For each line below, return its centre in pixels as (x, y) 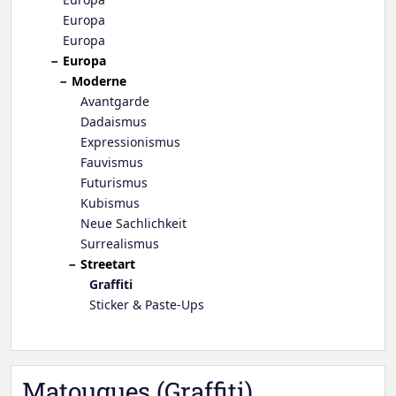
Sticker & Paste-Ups (147, 305)
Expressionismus (130, 142)
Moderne (99, 81)
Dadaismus (114, 122)
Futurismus (114, 183)
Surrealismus (120, 244)
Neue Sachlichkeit (133, 224)
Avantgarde (115, 102)
